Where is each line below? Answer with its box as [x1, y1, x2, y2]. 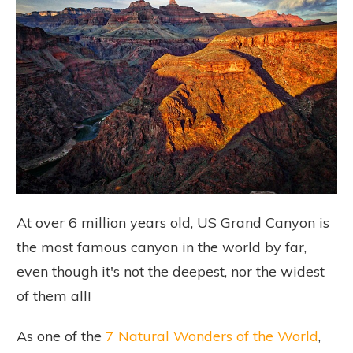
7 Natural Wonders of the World [106, 327, 318, 345]
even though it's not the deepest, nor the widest [17, 262, 325, 281]
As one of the [17, 327, 106, 345]
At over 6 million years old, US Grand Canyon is [17, 214, 329, 232]
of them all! [17, 287, 95, 305]
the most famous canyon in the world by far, [17, 238, 307, 256]
